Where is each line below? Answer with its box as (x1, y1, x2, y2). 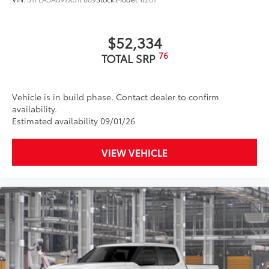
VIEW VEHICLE (101, 145, 168, 160)
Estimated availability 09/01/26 (12, 115, 135, 127)
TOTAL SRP (101, 50, 159, 67)
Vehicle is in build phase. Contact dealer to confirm (12, 91, 219, 103)
